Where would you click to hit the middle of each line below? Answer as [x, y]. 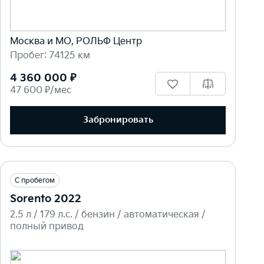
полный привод [47, 226]
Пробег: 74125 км [50, 55]
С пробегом [35, 180]
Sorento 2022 [46, 199]
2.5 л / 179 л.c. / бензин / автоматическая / [108, 214]
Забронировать [118, 120]
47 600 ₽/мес [41, 90]
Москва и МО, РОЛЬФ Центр [76, 41]
